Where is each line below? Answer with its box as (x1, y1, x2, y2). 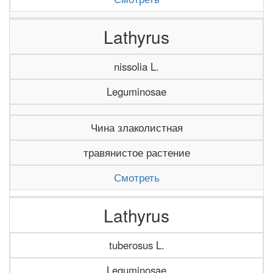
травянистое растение (83, 145, 190, 160)
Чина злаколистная (90, 120, 183, 135)
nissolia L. (114, 59, 159, 74)
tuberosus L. (108, 238, 165, 252)
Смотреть (114, 170, 160, 185)
